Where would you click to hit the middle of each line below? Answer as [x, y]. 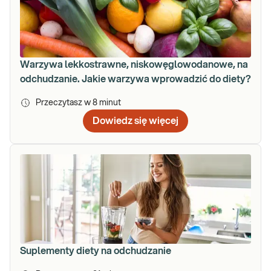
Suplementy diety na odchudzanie [96, 251]
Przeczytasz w [64, 103]
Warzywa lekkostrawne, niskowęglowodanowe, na [134, 64]
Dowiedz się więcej [135, 121]
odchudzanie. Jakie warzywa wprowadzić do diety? [135, 79]
